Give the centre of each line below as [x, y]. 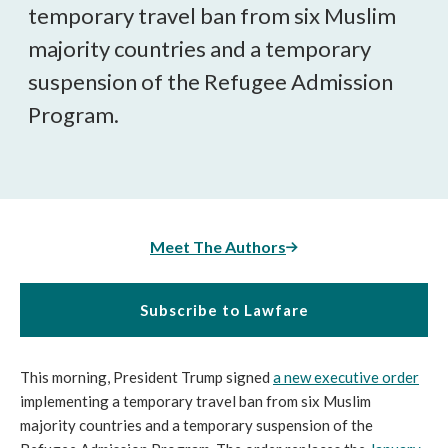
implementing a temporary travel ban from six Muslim [195, 401]
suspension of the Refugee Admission [210, 81]
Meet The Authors [218, 246]
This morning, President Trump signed [146, 377]
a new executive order [346, 377]
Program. [73, 114]
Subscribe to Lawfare [224, 310]
